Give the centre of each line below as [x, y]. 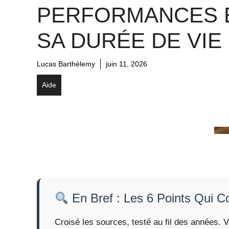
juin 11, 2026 [127, 64]
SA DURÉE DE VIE [129, 40]
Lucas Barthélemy [66, 64]
